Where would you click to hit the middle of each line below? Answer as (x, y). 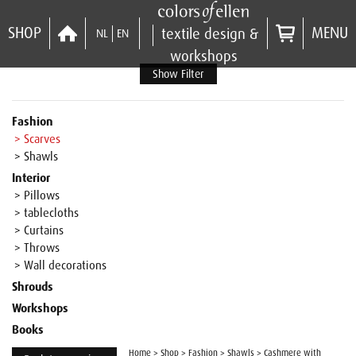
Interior (31, 178)
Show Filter (178, 74)
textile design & (210, 34)
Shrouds (33, 287)
